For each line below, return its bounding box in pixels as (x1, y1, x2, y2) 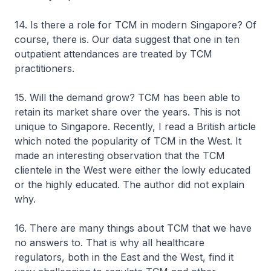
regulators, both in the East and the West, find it (15, 251, 233, 263)
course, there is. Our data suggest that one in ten (15, 33, 240, 45)
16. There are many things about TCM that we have (15, 222, 252, 234)
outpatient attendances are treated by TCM (15, 48, 212, 60)
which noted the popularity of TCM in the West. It (15, 135, 241, 147)
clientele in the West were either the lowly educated (15, 164, 250, 176)
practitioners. (15, 62, 74, 74)
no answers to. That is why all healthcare (15, 237, 204, 249)
